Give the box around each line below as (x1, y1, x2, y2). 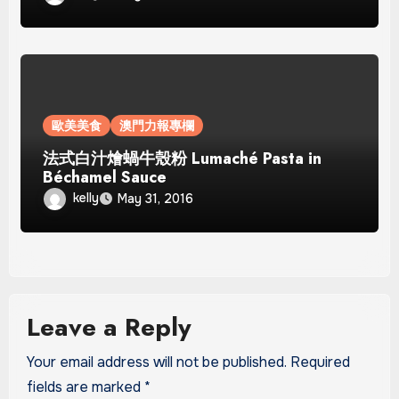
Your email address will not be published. (26, 352, 287, 371)
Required (289, 352, 350, 371)
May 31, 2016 (118, 190, 194, 207)
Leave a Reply (26, 309, 191, 346)
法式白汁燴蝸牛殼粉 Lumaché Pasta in (43, 146, 322, 170)
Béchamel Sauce (43, 165, 167, 189)
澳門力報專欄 (119, 117, 195, 134)
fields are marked (26, 377, 144, 396)
